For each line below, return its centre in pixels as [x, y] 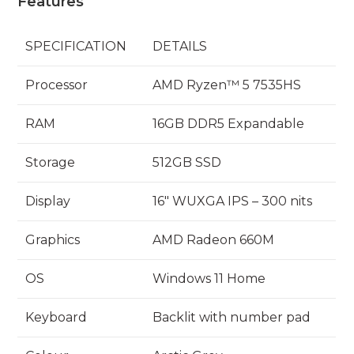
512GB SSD [187, 162]
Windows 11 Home [209, 278]
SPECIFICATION [76, 46]
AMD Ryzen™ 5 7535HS [227, 85]
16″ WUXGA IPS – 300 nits [233, 201]
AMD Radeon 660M [214, 239]
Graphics [53, 239]
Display [48, 201]
